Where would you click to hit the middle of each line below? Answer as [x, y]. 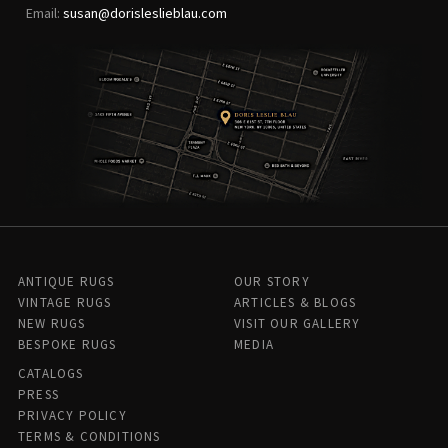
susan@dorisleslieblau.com [145, 12]
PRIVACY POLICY [72, 416]
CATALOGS [51, 374]
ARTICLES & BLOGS [295, 303]
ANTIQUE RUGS [66, 282]
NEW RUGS [52, 324]
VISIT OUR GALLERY [297, 324]
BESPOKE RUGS [67, 345]
